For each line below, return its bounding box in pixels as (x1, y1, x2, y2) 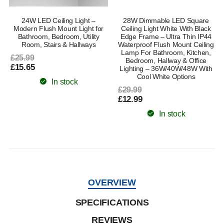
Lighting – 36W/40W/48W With (119, 64, 212, 73)
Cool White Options (136, 72, 195, 81)
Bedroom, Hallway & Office (125, 56, 207, 65)
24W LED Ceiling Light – (21, 16, 95, 25)
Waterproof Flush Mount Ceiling (118, 40, 214, 49)
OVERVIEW (88, 177, 136, 188)
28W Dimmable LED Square (123, 16, 209, 25)
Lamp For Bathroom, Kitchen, (121, 48, 211, 57)
